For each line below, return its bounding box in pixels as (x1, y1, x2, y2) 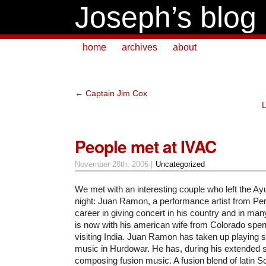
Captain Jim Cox (85, 88, 147, 98)
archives (122, 42, 157, 52)
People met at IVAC (75, 134, 216, 159)
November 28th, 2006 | (75, 159, 155, 169)
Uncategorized (155, 159, 205, 169)
